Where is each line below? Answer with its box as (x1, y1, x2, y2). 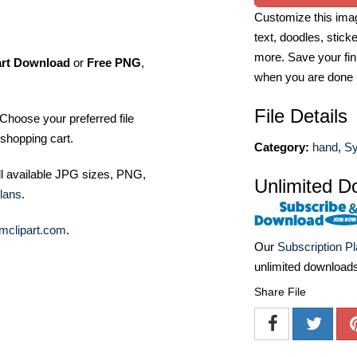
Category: (254, 140, 309, 154)
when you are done (254, 70, 353, 84)
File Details (254, 105, 347, 127)
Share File (254, 285, 306, 299)
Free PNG (87, 56, 141, 69)
